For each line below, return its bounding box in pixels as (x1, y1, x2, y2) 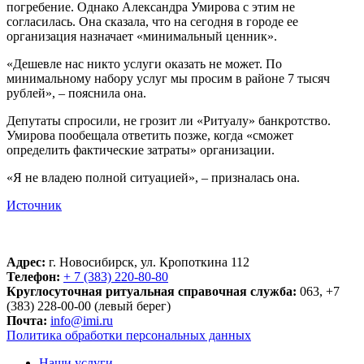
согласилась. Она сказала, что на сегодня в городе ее (6, 15, 298, 28)
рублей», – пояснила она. (6, 86, 146, 100)
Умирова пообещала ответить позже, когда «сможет (6, 128, 293, 142)
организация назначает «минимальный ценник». (6, 29, 277, 43)
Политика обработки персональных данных (6, 328, 251, 342)
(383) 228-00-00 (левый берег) (6, 299, 171, 313)
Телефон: (6, 270, 60, 284)
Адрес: (6, 255, 45, 269)
